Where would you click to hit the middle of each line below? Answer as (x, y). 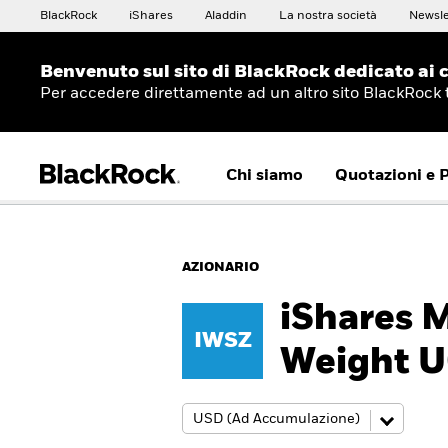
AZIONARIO (220, 267)
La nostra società (328, 16)
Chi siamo (264, 176)
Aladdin (226, 16)
